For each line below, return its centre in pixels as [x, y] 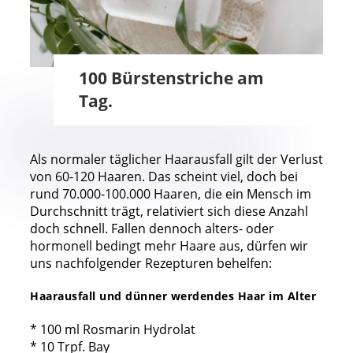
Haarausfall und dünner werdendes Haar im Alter [173, 296]
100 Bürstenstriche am [171, 78]
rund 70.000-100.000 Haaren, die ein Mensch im [171, 193]
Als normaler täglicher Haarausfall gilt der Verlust [176, 159]
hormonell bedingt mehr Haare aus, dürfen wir [169, 245]
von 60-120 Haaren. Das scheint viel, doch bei [164, 176]
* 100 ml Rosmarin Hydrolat [113, 329]
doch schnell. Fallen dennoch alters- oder [152, 228]
